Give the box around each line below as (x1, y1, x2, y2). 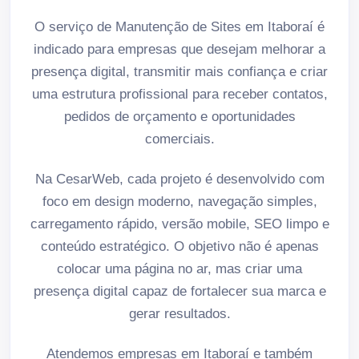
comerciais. (144, 131, 215, 147)
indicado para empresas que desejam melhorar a (34, 41, 325, 57)
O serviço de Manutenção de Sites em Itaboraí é (34, 18, 325, 34)
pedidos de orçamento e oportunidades (63, 108, 296, 124)
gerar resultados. (128, 305, 231, 321)
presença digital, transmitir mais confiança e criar (31, 63, 328, 79)
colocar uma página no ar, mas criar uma (57, 260, 302, 276)
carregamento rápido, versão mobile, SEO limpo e (30, 216, 329, 232)
